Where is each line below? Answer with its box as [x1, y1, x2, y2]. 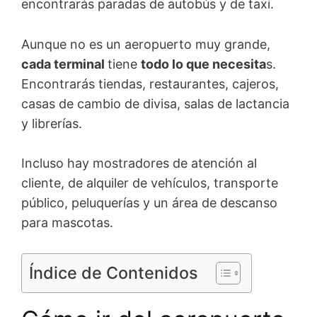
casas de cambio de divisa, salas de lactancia [21, 96, 289, 111]
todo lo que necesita [141, 56, 266, 71]
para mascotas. [21, 215, 113, 231]
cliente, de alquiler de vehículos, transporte [21, 175, 278, 191]
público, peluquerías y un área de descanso [21, 195, 277, 211]
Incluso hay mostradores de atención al [21, 156, 257, 171]
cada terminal [21, 56, 108, 71]
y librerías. [21, 115, 82, 131]
